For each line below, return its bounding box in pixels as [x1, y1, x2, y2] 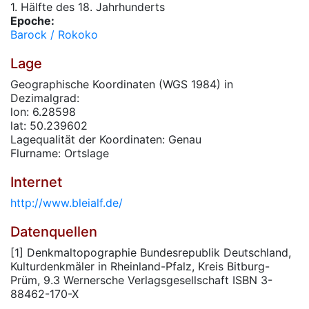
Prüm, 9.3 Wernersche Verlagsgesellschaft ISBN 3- [10, 273, 272, 287]
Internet [10, 174, 62, 190]
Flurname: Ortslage [10, 146, 109, 160]
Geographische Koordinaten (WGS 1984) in [10, 77, 233, 91]
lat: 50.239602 [10, 119, 88, 132]
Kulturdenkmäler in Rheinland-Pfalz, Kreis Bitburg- [10, 259, 270, 273]
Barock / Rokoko [10, 28, 98, 41]
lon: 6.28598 [10, 105, 76, 119]
